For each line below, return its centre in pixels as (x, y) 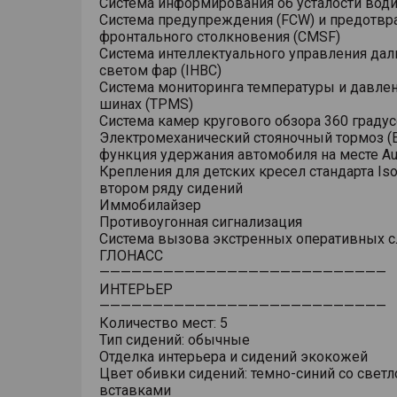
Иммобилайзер (150, 205)
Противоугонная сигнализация (201, 222)
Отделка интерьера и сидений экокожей (234, 357)
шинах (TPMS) (146, 104)
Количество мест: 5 (163, 323)
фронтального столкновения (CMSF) (220, 37)
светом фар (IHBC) (160, 70)
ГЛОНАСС (131, 256)
